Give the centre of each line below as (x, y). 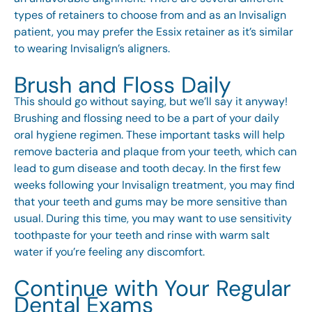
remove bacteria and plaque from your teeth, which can (155, 152)
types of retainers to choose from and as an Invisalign (150, 15)
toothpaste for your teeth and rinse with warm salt (142, 235)
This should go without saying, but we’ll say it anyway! (151, 102)
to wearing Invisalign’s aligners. (92, 49)
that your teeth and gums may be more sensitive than (150, 202)
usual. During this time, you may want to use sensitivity (153, 219)
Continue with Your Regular (153, 289)
